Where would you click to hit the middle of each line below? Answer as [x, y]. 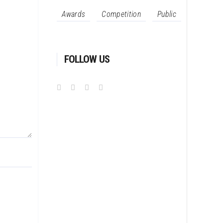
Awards [73, 14]
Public [167, 14]
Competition [121, 14]
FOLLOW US [87, 59]
